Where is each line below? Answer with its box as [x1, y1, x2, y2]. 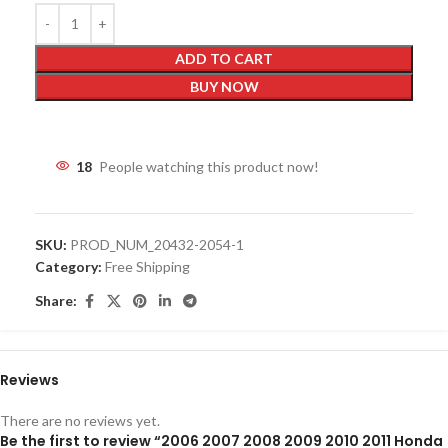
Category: [35, 257, 102, 275]
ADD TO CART [175, 49, 273, 67]
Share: [35, 292, 77, 310]
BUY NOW [189, 77, 259, 95]
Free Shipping [105, 257, 190, 275]
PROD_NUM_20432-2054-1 [70, 235, 244, 253]
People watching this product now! [99, 157, 319, 175]
